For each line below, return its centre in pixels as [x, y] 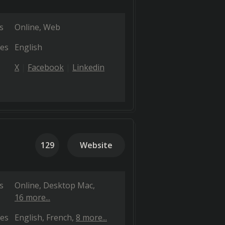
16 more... [32, 197]
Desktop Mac [68, 185]
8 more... [91, 217]
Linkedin [88, 67]
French [59, 217]
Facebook [46, 67]
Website [96, 145]
